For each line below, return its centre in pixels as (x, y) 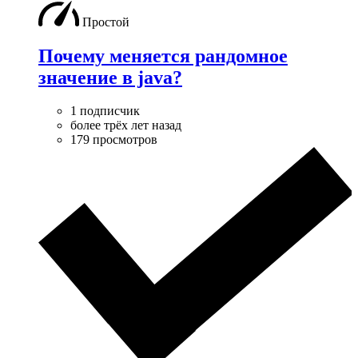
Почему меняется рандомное (163, 56)
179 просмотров (114, 140)
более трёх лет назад (126, 125)
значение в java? (110, 77)
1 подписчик (105, 111)
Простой (106, 22)
